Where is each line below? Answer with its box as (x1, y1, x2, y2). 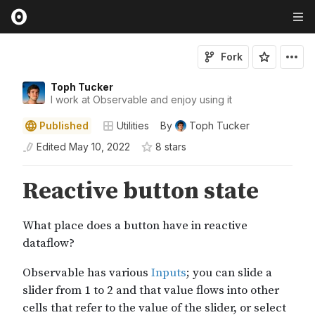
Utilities (117, 120, 149, 131)
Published (39, 120, 89, 131)
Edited (37, 141, 66, 153)
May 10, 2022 (69, 141, 130, 153)
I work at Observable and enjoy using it (51, 94, 232, 105)
